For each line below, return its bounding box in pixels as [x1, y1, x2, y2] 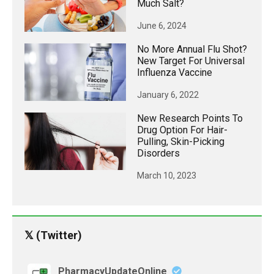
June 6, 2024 [137, 21, 187, 31]
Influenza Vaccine [137, 67, 212, 79]
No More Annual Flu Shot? [137, 43, 247, 56]
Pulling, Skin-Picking [137, 136, 224, 148]
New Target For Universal [137, 55, 245, 67]
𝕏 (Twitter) [24, 229, 82, 242]
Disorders [137, 147, 180, 160]
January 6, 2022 [137, 90, 199, 100]
